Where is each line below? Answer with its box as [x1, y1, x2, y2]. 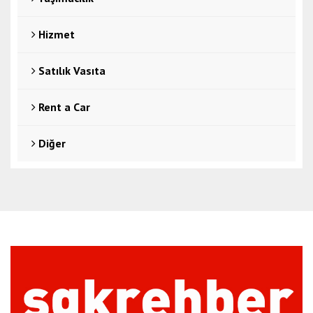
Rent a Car [36, 100, 90, 114]
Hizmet [36, 27, 75, 41]
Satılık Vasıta [36, 64, 105, 78]
